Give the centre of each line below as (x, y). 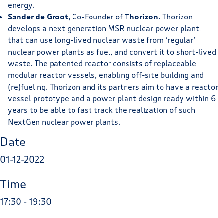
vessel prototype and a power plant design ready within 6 (112, 98)
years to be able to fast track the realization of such (101, 110)
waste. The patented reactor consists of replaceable (102, 63)
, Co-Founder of (96, 17)
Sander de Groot (38, 17)
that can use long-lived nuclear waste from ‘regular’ (102, 40)
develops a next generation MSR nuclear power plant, (104, 28)
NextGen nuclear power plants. (64, 122)
